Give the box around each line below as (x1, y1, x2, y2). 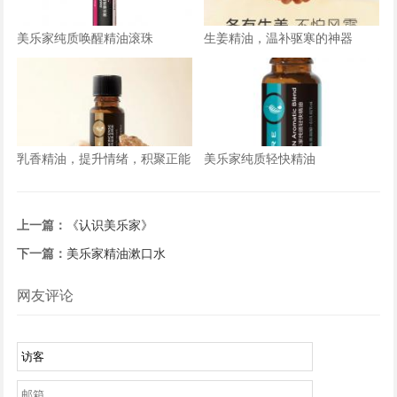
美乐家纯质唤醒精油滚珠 (17, 27, 154, 46)
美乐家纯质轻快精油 (204, 148, 316, 167)
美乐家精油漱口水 (66, 243, 167, 261)
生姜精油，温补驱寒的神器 (204, 27, 354, 46)
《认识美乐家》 (66, 214, 154, 233)
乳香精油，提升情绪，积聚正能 (17, 148, 191, 167)
